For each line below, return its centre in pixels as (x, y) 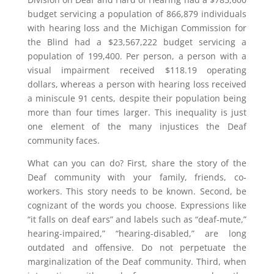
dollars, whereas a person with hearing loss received (137, 84)
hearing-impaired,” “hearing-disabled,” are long (137, 233)
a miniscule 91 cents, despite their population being (137, 98)
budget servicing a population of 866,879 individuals (137, 14)
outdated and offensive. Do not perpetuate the (137, 247)
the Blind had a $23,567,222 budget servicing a (137, 42)
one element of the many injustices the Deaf (137, 126)
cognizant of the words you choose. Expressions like (137, 205)
